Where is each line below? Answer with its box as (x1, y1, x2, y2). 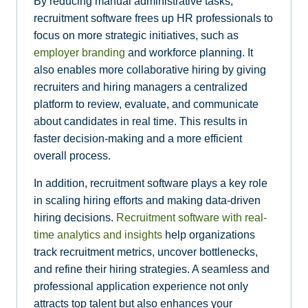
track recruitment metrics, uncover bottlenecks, (34, 245, 258, 258)
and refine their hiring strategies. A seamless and (34, 263, 269, 275)
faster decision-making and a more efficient (34, 133, 242, 145)
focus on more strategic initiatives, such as (34, 30, 239, 42)
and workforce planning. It (125, 47, 253, 59)
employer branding (34, 47, 125, 59)
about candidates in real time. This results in (34, 115, 247, 128)
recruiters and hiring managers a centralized (34, 81, 247, 93)
